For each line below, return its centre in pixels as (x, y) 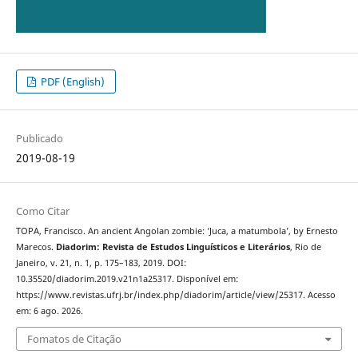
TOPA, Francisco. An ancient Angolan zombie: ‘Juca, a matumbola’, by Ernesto (177, 231)
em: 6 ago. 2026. (49, 310)
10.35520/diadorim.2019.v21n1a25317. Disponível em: (127, 278)
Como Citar (42, 211)
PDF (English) (72, 81)
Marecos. (36, 247)
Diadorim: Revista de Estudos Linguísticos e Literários (173, 247)
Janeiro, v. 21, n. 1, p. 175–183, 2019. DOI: (101, 263)
